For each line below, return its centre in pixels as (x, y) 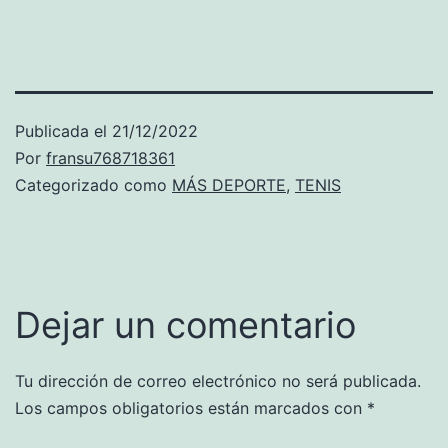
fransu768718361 (110, 158)
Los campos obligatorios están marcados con (191, 408)
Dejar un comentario (185, 325)
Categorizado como (93, 185)
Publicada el (63, 131)
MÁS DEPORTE (229, 185)
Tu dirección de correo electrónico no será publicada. (218, 381)
